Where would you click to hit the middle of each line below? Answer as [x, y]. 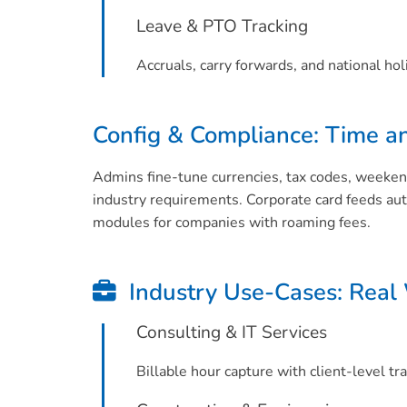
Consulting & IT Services [232, 333]
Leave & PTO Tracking [222, 26]
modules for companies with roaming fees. [232, 223]
